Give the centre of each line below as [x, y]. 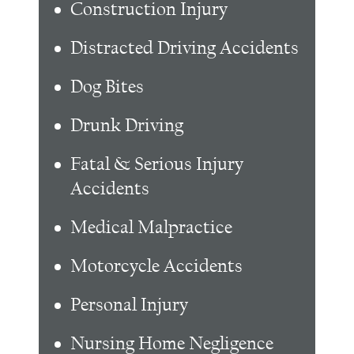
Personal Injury [129, 305]
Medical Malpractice [151, 228]
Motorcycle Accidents [156, 266]
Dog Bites [107, 87]
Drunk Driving [127, 126]
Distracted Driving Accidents [185, 48]
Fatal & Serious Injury [157, 164]
